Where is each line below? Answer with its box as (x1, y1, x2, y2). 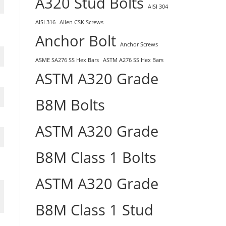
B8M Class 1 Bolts (35, 147, 156, 167)
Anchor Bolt (35, 30, 116, 51)
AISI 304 (148, 3, 168, 10)
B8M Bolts (35, 94, 105, 115)
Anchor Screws (120, 40, 158, 48)
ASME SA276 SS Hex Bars (35, 56, 99, 64)
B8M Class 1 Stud (35, 199, 153, 220)
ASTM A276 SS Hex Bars (103, 56, 163, 64)
